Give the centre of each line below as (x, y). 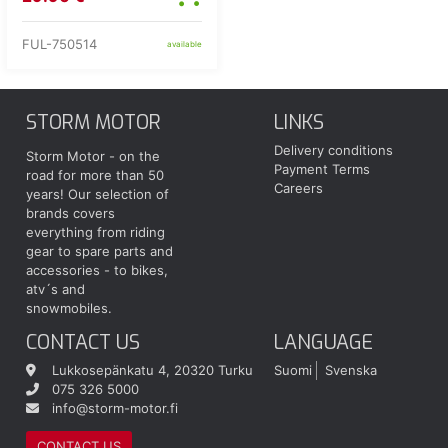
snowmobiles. (69, 308)
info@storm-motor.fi (115, 407)
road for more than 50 (95, 175)
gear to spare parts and (99, 251)
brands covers (70, 213)
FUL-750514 (59, 43)
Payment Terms (322, 168)
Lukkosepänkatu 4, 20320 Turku (152, 369)
